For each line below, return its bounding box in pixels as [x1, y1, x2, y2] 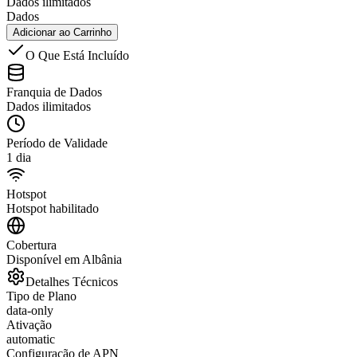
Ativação [6, 317, 52, 331]
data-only [6, 303, 53, 317]
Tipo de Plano [6, 288, 76, 303]
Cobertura [6, 237, 57, 252]
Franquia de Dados [6, 84, 102, 99]
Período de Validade [6, 135, 108, 150]
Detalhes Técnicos [25, 274, 118, 288]
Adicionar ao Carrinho [13, 25, 112, 38]
